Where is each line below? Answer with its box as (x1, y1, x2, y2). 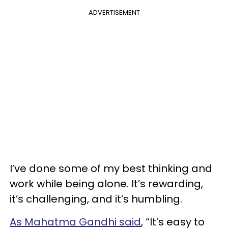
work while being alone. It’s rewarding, (10, 176, 203, 191)
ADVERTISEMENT (88, 7, 140, 17)
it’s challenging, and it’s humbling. (10, 191, 182, 206)
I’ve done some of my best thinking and (10, 161, 212, 176)
